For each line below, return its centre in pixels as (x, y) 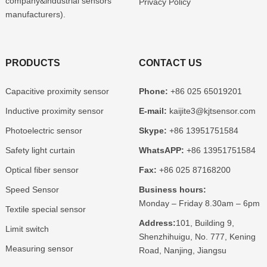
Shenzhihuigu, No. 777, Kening (197, 236)
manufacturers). (35, 14)
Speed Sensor (32, 189)
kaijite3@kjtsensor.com (211, 111)
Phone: (153, 91)
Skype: (153, 130)
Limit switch (27, 229)
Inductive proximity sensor (54, 111)
